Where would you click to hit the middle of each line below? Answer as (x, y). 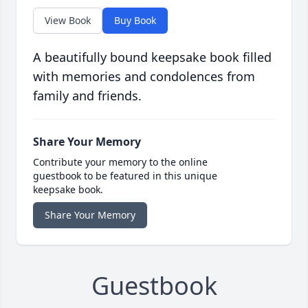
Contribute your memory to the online (120, 162)
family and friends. (87, 96)
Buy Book (135, 21)
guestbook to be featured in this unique (125, 176)
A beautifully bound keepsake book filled (152, 57)
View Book (68, 21)
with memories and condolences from (144, 77)
